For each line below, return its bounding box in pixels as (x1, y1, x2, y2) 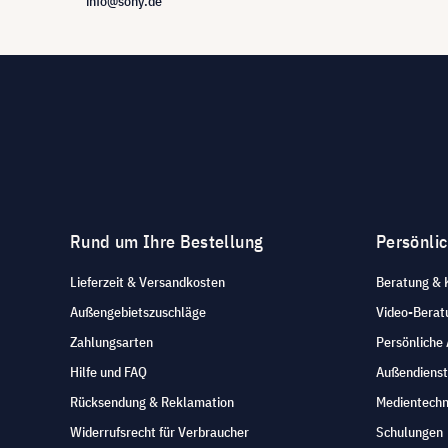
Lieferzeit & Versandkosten (70, 273, 225, 292)
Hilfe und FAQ (70, 363, 147, 382)
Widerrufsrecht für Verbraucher (70, 423, 249, 442)
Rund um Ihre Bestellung (70, 230, 264, 254)
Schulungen (376, 423, 443, 442)
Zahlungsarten (70, 333, 153, 352)
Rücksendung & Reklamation (70, 393, 234, 412)
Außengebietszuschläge (70, 303, 206, 322)
